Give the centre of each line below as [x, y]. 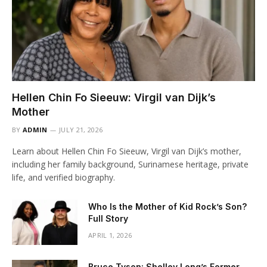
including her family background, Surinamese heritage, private [130, 164]
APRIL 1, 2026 [110, 235]
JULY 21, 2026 [81, 130]
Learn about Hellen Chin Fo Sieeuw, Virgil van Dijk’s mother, [127, 151]
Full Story [108, 218]
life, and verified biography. [63, 177]
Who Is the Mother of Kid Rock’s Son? [167, 207]
